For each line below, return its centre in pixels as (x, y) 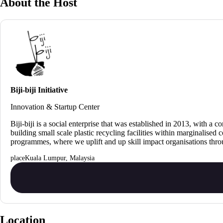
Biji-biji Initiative (39, 90)
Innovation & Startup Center (55, 107)
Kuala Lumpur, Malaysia (60, 158)
